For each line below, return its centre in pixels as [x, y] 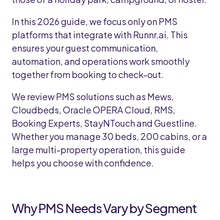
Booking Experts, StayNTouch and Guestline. [104, 123]
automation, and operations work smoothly [101, 61]
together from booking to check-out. [88, 74]
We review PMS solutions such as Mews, [93, 96]
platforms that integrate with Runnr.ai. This [100, 35]
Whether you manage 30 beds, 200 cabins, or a [110, 136]
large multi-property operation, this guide [98, 150]
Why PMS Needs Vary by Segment [104, 208]
